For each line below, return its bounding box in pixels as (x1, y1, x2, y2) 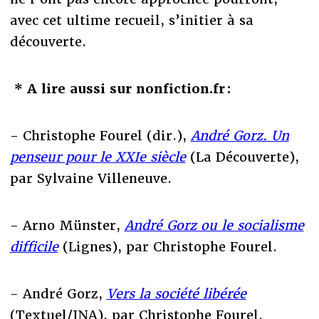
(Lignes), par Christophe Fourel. (58, 238, 277, 255)
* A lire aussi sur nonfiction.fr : (14, 80, 231, 97)
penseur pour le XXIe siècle (9, 148, 186, 165)
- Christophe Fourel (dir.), (9, 127, 191, 144)
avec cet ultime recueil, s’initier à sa (9, 11, 253, 28)
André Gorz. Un (190, 127, 289, 144)
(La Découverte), (185, 148, 299, 165)
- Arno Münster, (9, 216, 125, 234)
